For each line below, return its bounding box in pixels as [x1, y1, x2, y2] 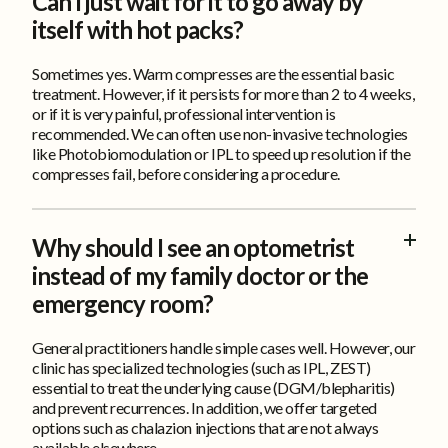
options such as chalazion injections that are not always [32, 417, 379, 437]
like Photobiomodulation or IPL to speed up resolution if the [32, 143, 411, 163]
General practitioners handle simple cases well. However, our [32, 337, 416, 357]
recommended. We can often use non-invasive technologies [32, 123, 408, 143]
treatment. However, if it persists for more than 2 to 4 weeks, [32, 83, 415, 103]
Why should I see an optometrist [32, 232, 354, 262]
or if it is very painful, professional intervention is [32, 103, 336, 123]
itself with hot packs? [32, 14, 243, 44]
